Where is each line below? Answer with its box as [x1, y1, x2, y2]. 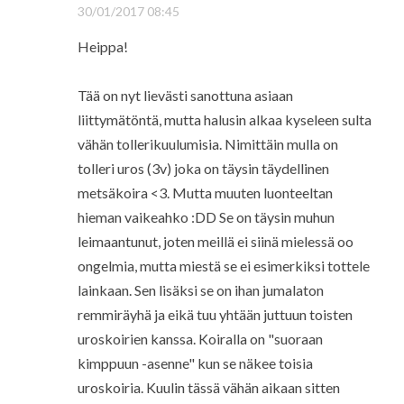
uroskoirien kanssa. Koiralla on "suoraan [77, 330, 323, 348]
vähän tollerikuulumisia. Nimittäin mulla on [77, 135, 338, 153]
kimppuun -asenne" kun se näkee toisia [77, 354, 313, 372]
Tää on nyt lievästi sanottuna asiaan [77, 87, 293, 105]
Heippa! [77, 38, 128, 56]
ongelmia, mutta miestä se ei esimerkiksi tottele [77, 257, 370, 275]
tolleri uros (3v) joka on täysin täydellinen [77, 160, 329, 178]
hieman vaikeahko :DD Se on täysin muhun [77, 208, 335, 226]
